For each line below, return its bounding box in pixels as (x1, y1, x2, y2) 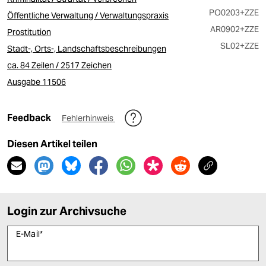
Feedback (7, 112, 53, 123)
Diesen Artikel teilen (7, 138, 97, 150)
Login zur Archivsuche (7, 204, 127, 218)
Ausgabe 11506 (7, 77, 66, 87)
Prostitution (7, 27, 51, 37)
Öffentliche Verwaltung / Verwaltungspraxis (7, 10, 169, 21)
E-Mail (16, 229, 40, 239)
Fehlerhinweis (62, 113, 115, 123)
